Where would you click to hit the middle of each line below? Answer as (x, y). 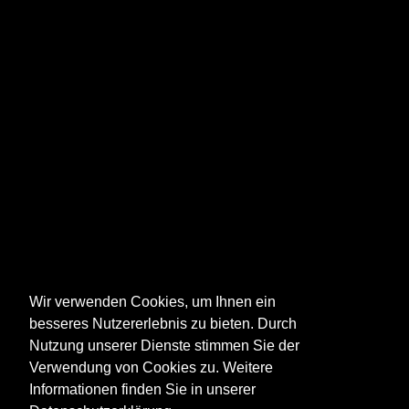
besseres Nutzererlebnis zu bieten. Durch (163, 324)
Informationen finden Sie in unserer (142, 390)
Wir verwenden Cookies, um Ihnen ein (152, 302)
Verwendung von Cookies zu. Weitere (151, 368)
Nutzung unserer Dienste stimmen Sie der (164, 346)
